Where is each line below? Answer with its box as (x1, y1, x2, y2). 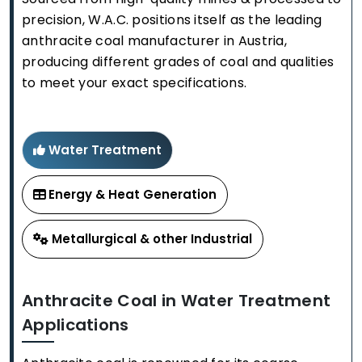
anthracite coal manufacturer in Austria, (22, 31, 287, 50)
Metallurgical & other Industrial (52, 229, 252, 247)
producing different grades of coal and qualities (22, 52, 335, 71)
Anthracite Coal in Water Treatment (22, 288, 331, 312)
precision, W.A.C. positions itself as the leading (22, 10, 322, 29)
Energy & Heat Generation (48, 185, 217, 203)
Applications (22, 313, 129, 336)
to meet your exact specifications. (22, 73, 247, 92)
